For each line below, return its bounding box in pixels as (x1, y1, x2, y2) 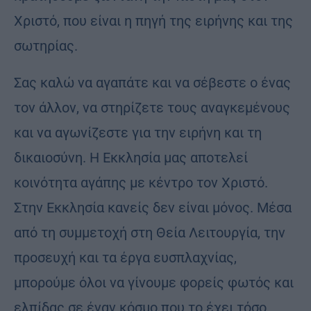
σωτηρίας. (14, 37, 78, 54)
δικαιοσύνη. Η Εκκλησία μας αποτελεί (14, 149, 248, 166)
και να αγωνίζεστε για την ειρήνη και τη (14, 124, 262, 141)
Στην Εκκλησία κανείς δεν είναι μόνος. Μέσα (14, 199, 292, 216)
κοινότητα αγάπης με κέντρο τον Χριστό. (14, 174, 268, 191)
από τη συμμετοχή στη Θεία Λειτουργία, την (14, 224, 285, 241)
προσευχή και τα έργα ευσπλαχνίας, (14, 249, 237, 266)
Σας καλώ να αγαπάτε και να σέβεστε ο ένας (14, 74, 291, 91)
